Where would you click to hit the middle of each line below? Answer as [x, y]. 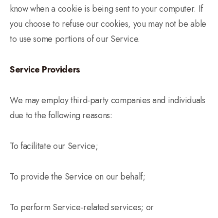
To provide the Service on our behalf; [78, 177]
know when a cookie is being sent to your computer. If [106, 9]
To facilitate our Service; [54, 146]
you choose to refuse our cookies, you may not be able [108, 24]
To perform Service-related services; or [82, 207]
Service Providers [45, 70]
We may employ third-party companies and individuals [108, 100]
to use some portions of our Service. [75, 39]
